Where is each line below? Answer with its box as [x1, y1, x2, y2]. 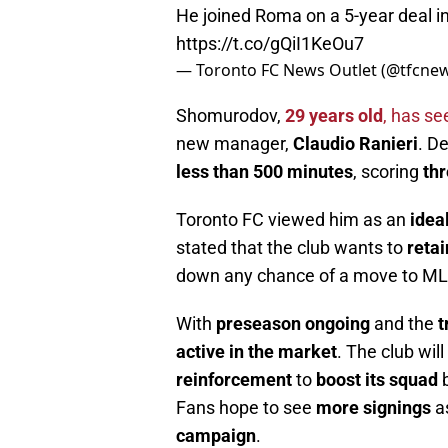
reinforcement [176, 369, 292, 391]
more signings [316, 397, 431, 419]
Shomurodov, [176, 105, 285, 127]
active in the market [176, 341, 337, 363]
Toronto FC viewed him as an [176, 209, 410, 231]
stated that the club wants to [176, 237, 407, 259]
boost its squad [316, 369, 438, 391]
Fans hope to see [176, 397, 316, 419]
